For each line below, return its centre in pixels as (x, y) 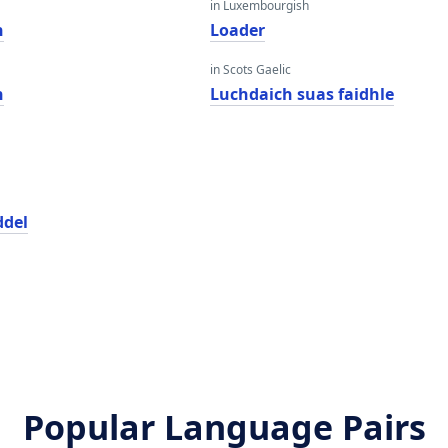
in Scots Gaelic (250, 69)
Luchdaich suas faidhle (301, 94)
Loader (237, 30)
